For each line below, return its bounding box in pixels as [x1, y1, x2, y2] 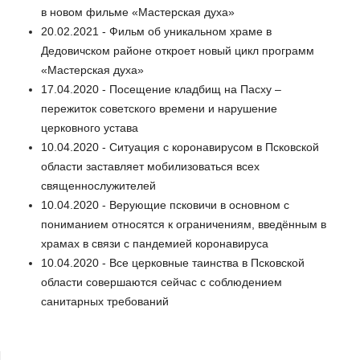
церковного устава [41, 121, 138, 135]
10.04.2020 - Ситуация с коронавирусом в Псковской [41, 141, 319, 154]
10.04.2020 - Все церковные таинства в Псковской [41, 256, 305, 270]
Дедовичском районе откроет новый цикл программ [41, 44, 314, 58]
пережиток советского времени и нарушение [41, 102, 277, 116]
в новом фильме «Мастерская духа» [41, 6, 235, 19]
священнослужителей [41, 179, 156, 193]
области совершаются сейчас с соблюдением [41, 276, 282, 289]
